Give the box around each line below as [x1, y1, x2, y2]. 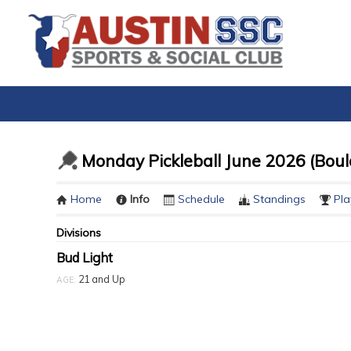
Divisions [56, 225, 101, 240]
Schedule [178, 192, 225, 206]
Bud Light [56, 250, 113, 266]
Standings [253, 192, 306, 206]
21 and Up [76, 272, 125, 285]
